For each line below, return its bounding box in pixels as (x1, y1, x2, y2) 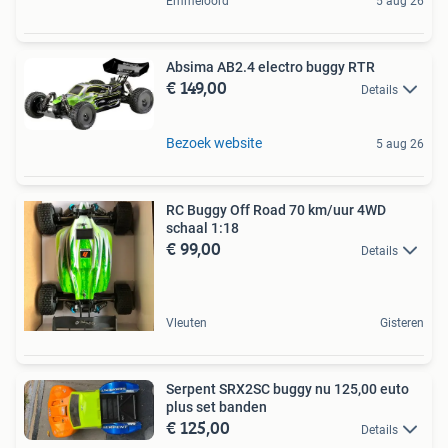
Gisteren (380, 316, 424, 331)
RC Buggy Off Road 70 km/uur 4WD (166, 202, 386, 219)
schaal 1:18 (166, 220, 239, 237)
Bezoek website (166, 135, 262, 152)
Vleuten (166, 316, 207, 331)
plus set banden (166, 399, 267, 416)
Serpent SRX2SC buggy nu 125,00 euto (166, 381, 409, 398)
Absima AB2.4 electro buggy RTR (166, 58, 375, 75)
